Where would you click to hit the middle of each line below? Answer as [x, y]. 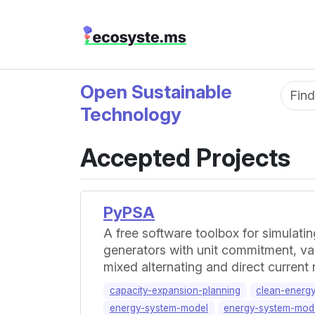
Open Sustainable [156, 92]
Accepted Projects [185, 157]
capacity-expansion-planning [175, 290]
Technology [131, 114]
